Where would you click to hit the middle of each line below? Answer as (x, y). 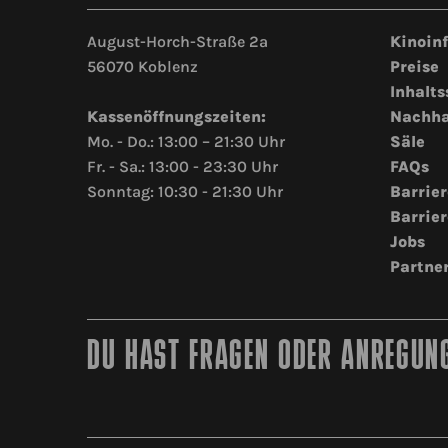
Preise (414, 67)
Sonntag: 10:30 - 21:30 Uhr (185, 192)
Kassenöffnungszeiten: (176, 117)
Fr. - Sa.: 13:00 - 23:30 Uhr (182, 167)
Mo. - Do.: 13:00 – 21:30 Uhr (186, 142)
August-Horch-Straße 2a (177, 42)
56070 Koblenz (142, 67)
